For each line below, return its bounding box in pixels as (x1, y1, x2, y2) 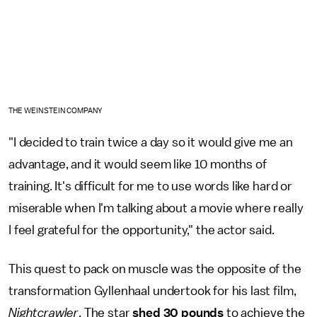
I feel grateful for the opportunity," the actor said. (8, 223, 275, 236)
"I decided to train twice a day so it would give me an (8, 135, 293, 149)
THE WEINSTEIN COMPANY (8, 106, 103, 115)
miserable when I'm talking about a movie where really (8, 201, 304, 214)
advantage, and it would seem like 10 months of (8, 157, 267, 171)
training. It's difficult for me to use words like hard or (8, 179, 292, 192)
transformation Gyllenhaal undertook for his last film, (8, 284, 296, 297)
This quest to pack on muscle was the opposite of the (8, 262, 301, 275)
